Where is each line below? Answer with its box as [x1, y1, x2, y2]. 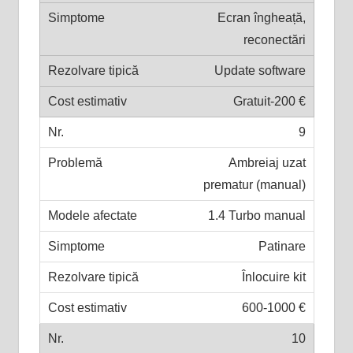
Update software [214, 63, 306, 77]
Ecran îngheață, [217, 10, 306, 24]
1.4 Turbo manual [207, 208, 306, 222]
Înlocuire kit [241, 269, 306, 284]
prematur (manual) [203, 177, 306, 191]
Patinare [258, 239, 306, 253]
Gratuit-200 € [232, 94, 306, 108]
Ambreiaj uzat [228, 155, 306, 169]
